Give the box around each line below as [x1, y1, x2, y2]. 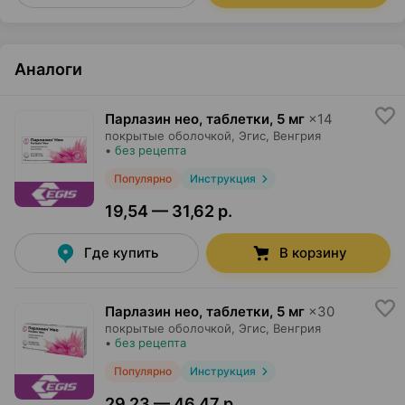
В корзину [278, 244, 347, 262]
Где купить [84, 244, 158, 262]
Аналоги [14, 60, 82, 80]
